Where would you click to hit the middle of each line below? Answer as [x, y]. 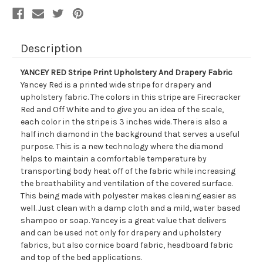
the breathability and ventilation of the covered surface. [127, 184]
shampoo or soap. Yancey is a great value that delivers [124, 221]
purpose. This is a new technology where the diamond [122, 147]
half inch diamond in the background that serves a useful [130, 134]
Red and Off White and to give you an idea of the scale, [122, 110]
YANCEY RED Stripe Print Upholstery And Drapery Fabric [127, 73]
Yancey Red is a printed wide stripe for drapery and [116, 85]
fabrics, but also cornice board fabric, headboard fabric [127, 245]
